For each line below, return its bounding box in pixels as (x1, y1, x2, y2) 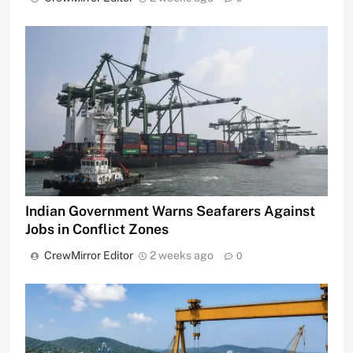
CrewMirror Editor (44, 248, 133, 262)
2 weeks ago (150, 248, 214, 262)
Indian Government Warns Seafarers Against (25, 202, 315, 219)
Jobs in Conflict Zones (25, 220, 169, 237)
